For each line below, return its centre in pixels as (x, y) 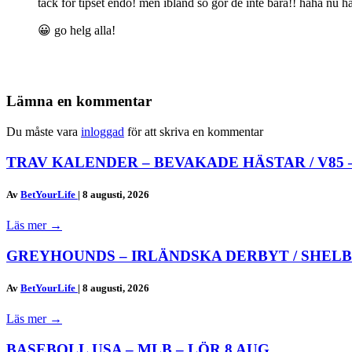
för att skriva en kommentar (194, 132)
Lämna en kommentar (79, 101)
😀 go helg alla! (77, 30)
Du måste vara (44, 132)
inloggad (103, 132)
